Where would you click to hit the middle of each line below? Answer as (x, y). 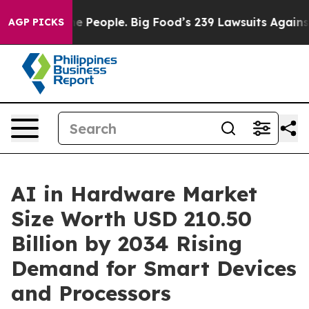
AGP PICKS (36, 22)
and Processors (91, 293)
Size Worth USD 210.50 (131, 219)
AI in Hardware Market (134, 194)
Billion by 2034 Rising (127, 243)
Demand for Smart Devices (154, 268)
